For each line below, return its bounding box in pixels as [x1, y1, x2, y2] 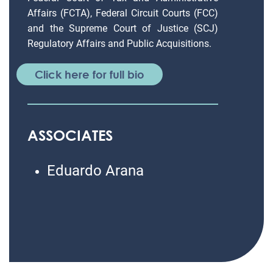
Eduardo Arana [47, 162, 144, 179]
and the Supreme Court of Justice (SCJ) [27, 23, 218, 34]
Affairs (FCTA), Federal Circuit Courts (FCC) [27, 7, 218, 19]
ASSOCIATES [27, 126, 113, 144]
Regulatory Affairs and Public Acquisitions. [27, 38, 211, 49]
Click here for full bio [35, 68, 144, 81]
